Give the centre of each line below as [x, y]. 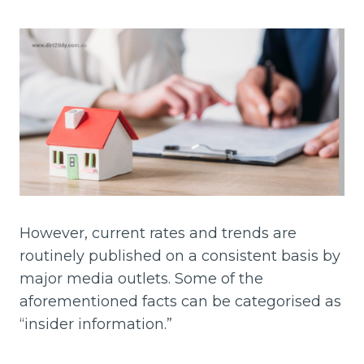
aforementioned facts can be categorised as [180, 302]
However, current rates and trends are [158, 234]
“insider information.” [96, 325]
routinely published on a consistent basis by [180, 256]
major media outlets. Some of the [141, 279]
